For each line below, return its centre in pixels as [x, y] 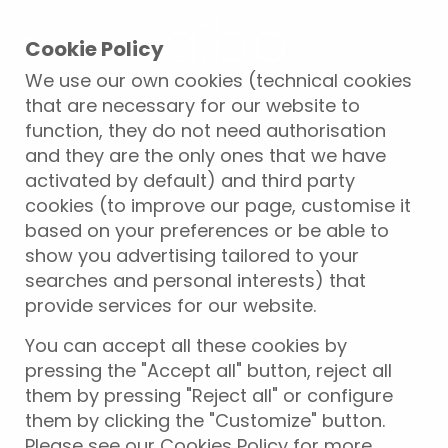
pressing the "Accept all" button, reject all [208, 370]
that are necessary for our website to [192, 105]
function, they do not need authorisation [205, 130]
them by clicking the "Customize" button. [205, 420]
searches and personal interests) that [195, 280]
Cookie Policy [94, 49]
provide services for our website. [170, 305]
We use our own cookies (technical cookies [218, 80]
